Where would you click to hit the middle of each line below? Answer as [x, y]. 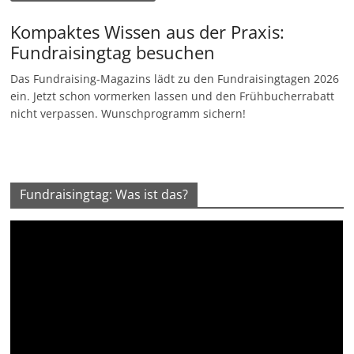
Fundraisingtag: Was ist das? [104, 194]
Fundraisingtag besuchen [113, 52]
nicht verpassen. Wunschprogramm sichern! [128, 113]
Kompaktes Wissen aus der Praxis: [148, 31]
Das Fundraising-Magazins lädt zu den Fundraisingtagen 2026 [175, 78]
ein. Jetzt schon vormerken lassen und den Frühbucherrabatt [173, 96]
